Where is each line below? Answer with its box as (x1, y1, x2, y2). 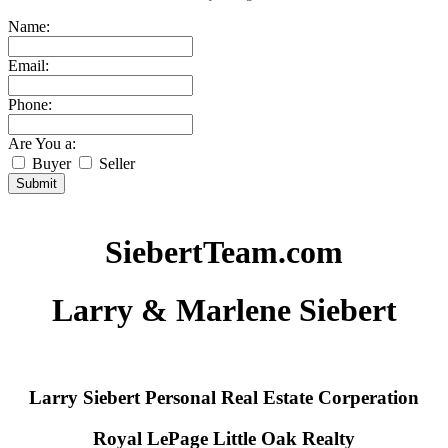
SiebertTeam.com (105, 233, 343, 270)
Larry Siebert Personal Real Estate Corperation (29, 387, 419, 409)
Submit (16, 176, 57, 192)
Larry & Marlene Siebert (51, 292, 397, 329)
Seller (95, 155, 135, 173)
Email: (8, 57, 49, 75)
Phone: (8, 96, 52, 114)
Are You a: (8, 135, 76, 153)
